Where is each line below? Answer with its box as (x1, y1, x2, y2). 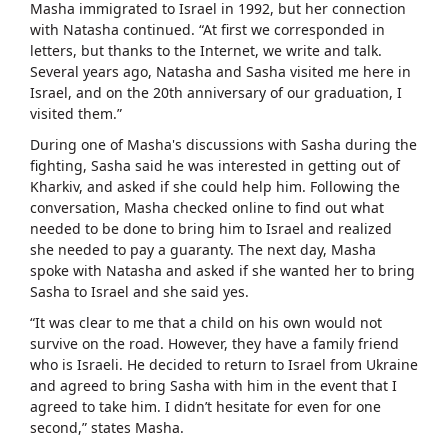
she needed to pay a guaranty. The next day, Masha (30, 239, 376, 259)
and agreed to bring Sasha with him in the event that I (30, 375, 397, 395)
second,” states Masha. (30, 417, 184, 437)
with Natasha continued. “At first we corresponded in (30, 19, 385, 39)
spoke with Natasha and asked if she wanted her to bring (30, 260, 415, 280)
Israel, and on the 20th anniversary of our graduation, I (30, 82, 402, 102)
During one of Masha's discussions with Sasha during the (30, 134, 417, 154)
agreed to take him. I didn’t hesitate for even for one (30, 396, 381, 416)
